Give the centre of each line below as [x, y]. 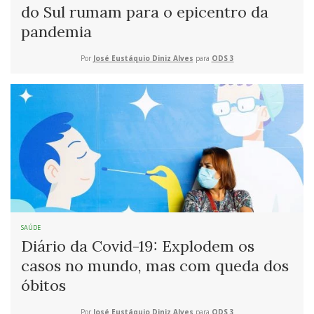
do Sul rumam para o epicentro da [145, 12]
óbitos [43, 286]
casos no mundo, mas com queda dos [155, 266]
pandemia [56, 32]
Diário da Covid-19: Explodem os [138, 246]
